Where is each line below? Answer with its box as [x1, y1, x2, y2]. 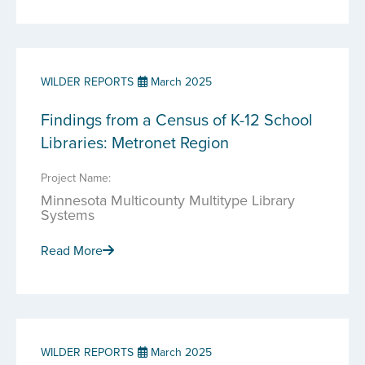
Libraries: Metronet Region [41, 130, 229, 154]
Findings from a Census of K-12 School [41, 108, 313, 131]
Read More [41, 241, 103, 259]
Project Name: [41, 169, 111, 186]
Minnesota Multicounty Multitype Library [41, 190, 295, 210]
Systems [41, 204, 95, 225]
